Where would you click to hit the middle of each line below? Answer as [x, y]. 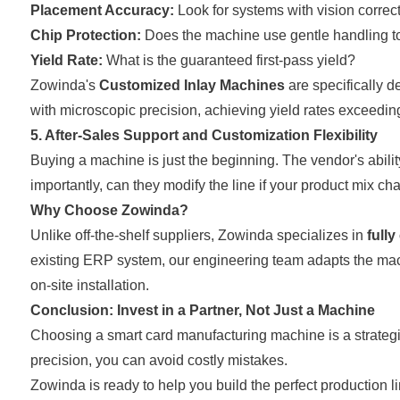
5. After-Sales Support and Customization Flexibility [204, 135]
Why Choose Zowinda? [109, 210]
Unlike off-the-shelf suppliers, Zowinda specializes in [198, 235]
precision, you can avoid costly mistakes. [158, 360]
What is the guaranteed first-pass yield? [229, 60]
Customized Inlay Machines [192, 85]
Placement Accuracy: [102, 10]
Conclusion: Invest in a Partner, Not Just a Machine [202, 310]
